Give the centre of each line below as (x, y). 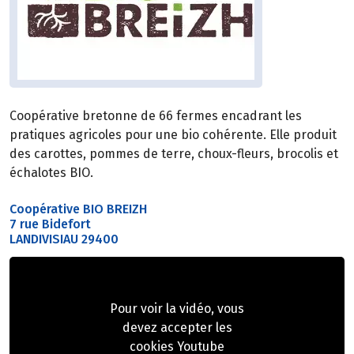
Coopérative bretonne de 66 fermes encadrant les (156, 116)
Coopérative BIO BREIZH (80, 209)
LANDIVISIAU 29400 (64, 239)
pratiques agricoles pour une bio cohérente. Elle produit (173, 135)
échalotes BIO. (51, 173)
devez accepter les (177, 328)
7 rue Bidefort (50, 224)
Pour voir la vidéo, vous (177, 309)
